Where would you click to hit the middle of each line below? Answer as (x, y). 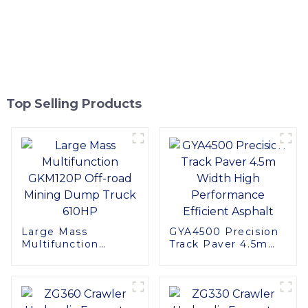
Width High (202, 256)
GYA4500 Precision (224, 231)
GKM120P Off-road (75, 256)
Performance (207, 268)
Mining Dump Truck (78, 268)
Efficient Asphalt (217, 281)
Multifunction (60, 244)
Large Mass (54, 231)
